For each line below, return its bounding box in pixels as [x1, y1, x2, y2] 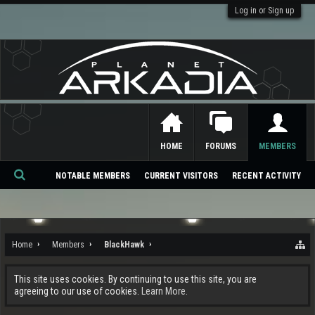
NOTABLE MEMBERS [56, 171, 130, 181]
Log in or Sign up [235, 6, 294, 15]
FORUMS [205, 141, 236, 151]
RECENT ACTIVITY [232, 171, 301, 181]
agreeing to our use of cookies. [14, 285, 141, 297]
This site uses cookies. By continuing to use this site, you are [14, 274, 257, 285]
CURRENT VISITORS [144, 171, 218, 181]
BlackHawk [104, 240, 144, 250]
